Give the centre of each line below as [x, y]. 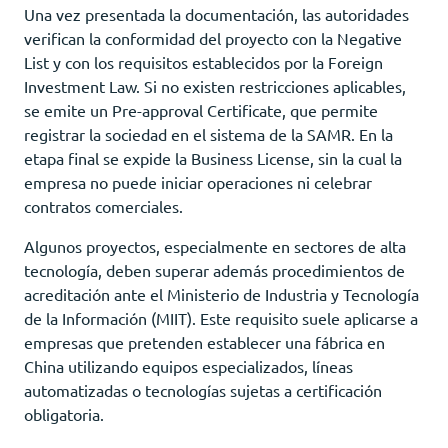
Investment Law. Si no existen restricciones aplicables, [215, 85]
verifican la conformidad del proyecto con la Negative [213, 37]
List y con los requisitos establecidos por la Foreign [203, 61]
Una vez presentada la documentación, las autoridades [216, 13]
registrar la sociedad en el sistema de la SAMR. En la [208, 133]
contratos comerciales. [103, 205]
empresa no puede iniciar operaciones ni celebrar [198, 181]
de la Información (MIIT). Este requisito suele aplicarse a [221, 317]
